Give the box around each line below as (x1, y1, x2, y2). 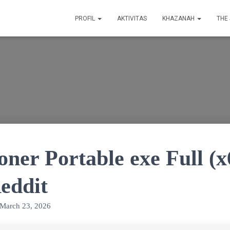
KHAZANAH (162, 15, 196, 22)
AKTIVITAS (117, 15, 147, 22)
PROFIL (75, 15, 97, 22)
